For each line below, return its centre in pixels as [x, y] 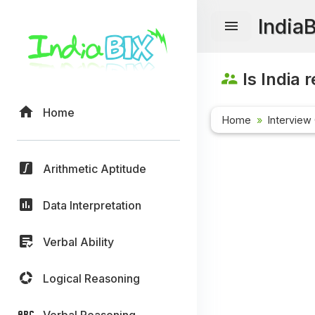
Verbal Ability [78, 242]
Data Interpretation [92, 205]
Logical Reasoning [91, 278]
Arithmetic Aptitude [95, 168]
